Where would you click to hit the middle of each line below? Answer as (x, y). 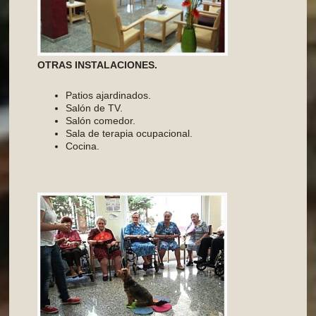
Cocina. (83, 146)
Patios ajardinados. (109, 96)
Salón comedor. (101, 121)
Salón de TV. (95, 108)
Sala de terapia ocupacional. (129, 134)
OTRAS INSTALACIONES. (98, 65)
